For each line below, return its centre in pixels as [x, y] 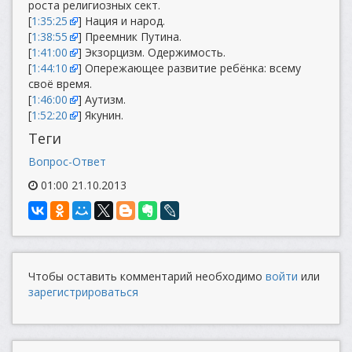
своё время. [60, 84]
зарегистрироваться [83, 292]
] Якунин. [101, 115]
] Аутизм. [102, 99]
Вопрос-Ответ [67, 161]
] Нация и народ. [121, 21]
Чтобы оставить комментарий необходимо [147, 276]
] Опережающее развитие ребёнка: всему [189, 68]
